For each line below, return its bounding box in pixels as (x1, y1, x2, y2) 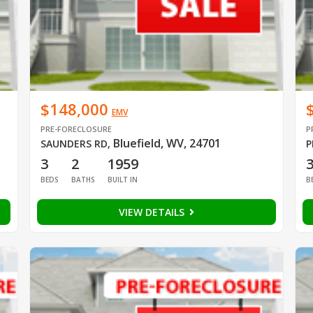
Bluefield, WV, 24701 (112, 135, 221, 151)
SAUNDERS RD (40, 136, 108, 150)
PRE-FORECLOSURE (40, 123, 112, 134)
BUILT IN (107, 174, 138, 184)
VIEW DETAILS (118, 205, 187, 219)
